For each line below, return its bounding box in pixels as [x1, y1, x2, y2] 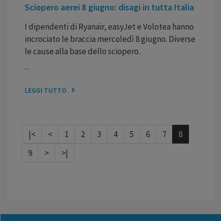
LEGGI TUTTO [25, 86, 67, 95]
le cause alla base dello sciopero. [25, 46, 140, 57]
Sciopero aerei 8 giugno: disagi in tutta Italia [25, 1, 194, 13]
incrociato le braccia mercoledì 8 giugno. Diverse [25, 34, 195, 45]
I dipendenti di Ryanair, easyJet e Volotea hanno [25, 21, 194, 33]
